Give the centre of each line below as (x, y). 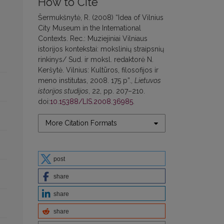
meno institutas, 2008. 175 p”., (86, 81)
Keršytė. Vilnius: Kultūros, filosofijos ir (98, 70)
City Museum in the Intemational (89, 28)
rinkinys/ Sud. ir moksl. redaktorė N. (96, 60)
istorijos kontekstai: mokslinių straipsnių (101, 49)
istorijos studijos (63, 91)
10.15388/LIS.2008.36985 (91, 102)
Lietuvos (148, 81)
